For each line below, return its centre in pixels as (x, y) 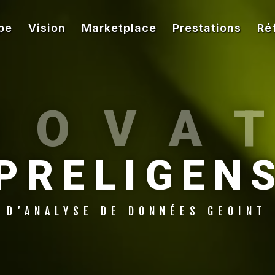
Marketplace (119, 28)
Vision (47, 28)
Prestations (207, 28)
